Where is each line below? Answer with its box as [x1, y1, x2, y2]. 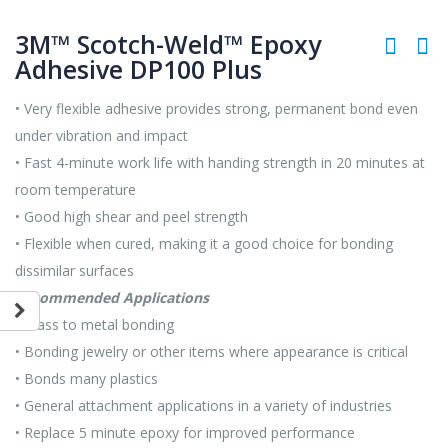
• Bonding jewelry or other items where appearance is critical [15, 341, 408, 361]
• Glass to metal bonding [15, 314, 174, 334]
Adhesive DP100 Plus [15, 52, 262, 87]
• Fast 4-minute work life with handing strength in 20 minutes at [15, 152, 425, 172]
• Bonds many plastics [15, 368, 158, 388]
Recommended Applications [15, 287, 209, 307]
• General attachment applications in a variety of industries [15, 395, 392, 415]
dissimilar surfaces [15, 260, 134, 280]
